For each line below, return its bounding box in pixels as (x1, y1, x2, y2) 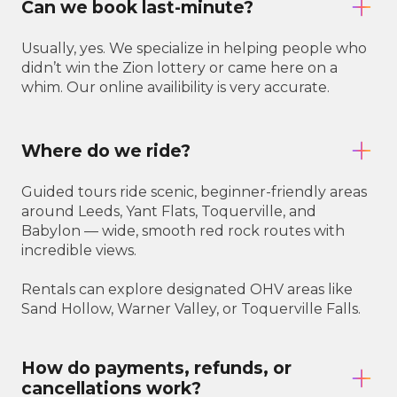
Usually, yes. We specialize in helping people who (21, 40, 367, 58)
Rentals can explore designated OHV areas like (21, 281, 353, 299)
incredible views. (21, 242, 136, 260)
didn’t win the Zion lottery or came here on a (21, 59, 338, 77)
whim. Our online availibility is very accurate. (21, 79, 330, 97)
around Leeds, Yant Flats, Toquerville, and (21, 203, 316, 221)
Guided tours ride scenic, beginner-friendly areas (21, 183, 367, 201)
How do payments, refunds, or (21, 357, 292, 379)
